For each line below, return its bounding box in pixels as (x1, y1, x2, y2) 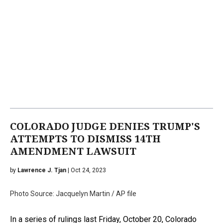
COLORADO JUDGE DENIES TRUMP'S (10, 120, 200, 132)
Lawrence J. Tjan (17, 166, 66, 174)
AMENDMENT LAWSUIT (10, 145, 136, 157)
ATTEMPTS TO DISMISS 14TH (10, 132, 161, 145)
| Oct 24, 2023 (66, 166, 106, 174)
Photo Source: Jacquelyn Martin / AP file (10, 189, 136, 198)
